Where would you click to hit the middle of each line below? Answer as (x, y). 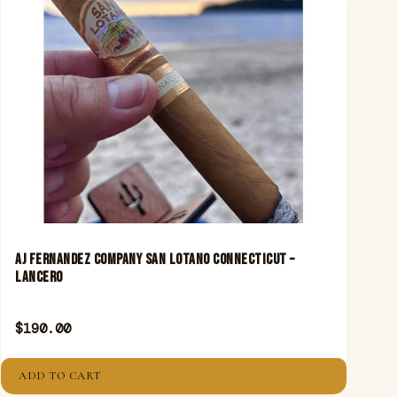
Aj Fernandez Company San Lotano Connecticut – (155, 260)
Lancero (39, 278)
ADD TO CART (60, 376)
